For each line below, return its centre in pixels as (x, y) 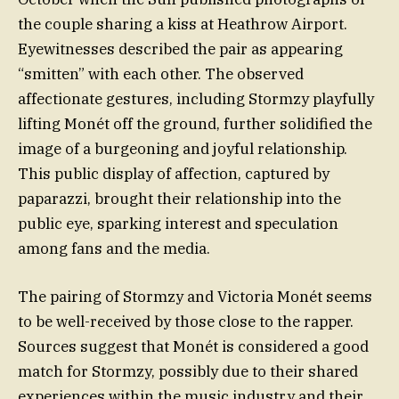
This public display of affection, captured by (174, 173)
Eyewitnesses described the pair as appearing (180, 49)
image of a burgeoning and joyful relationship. (183, 148)
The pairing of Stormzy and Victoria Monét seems (195, 297)
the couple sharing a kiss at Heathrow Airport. (183, 24)
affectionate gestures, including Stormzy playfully (196, 98)
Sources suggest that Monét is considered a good (193, 347)
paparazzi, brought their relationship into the (179, 198)
